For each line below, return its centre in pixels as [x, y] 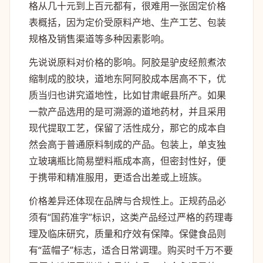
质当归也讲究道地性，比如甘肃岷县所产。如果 [127, 95]
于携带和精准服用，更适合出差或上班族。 [118, 177]
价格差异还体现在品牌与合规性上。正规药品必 [127, 201]
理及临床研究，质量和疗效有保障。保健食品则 [127, 234]
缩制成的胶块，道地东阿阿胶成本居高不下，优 [127, 79]
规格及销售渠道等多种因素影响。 [99, 39]
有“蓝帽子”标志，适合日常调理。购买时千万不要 [131, 250]
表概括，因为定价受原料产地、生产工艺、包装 [127, 22]
